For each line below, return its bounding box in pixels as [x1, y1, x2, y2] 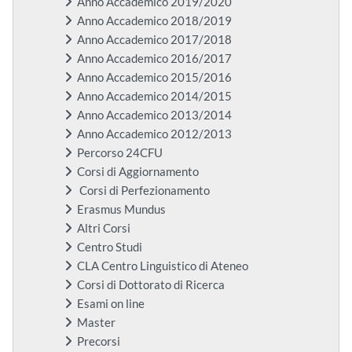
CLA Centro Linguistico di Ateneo [77, 259, 248, 273]
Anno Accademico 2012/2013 [77, 127, 232, 141]
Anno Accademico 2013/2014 [77, 108, 232, 123]
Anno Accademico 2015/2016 [77, 71, 232, 85]
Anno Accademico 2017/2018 [77, 33, 232, 47]
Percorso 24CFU [77, 146, 163, 160]
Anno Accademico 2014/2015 [77, 90, 232, 104]
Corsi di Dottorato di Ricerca [77, 278, 225, 292]
